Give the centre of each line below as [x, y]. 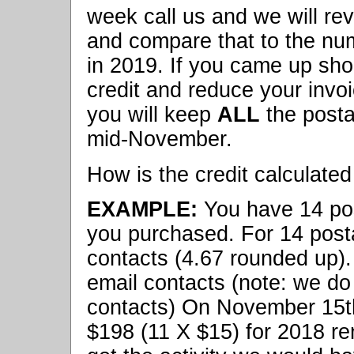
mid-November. [160, 139]
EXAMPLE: [142, 209]
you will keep [152, 115]
